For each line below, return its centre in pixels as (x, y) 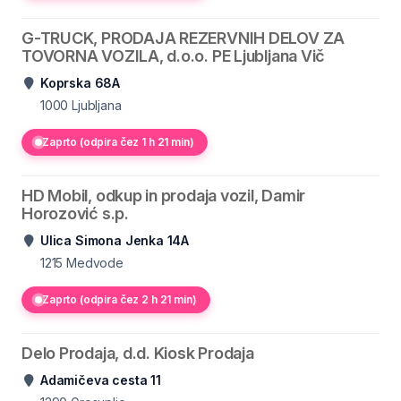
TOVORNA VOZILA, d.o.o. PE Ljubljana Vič (174, 56)
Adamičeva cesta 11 (101, 380)
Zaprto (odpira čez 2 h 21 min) (119, 299)
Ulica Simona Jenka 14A (115, 240)
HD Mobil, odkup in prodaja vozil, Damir (164, 196)
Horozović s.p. (75, 213)
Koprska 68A (81, 83)
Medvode (95, 263)
